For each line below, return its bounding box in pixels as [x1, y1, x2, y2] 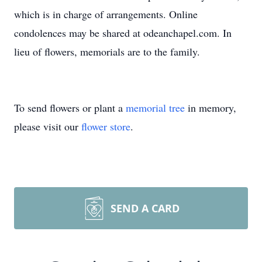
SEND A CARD [111, 201, 180, 215]
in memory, [185, 101, 236, 115]
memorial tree [126, 101, 185, 115]
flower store [81, 119, 130, 133]
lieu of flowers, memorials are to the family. [14, 44, 200, 58]
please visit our [14, 119, 81, 133]
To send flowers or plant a [14, 101, 126, 115]
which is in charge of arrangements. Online [14, 7, 198, 21]
